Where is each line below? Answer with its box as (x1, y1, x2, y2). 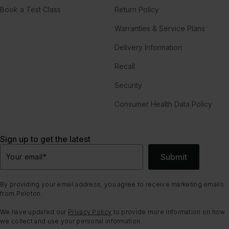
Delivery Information (114, 42, 182, 52)
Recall (114, 61, 135, 71)
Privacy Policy (68, 208, 112, 216)
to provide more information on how (111, 208, 225, 216)
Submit (161, 151, 187, 162)
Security (114, 80, 142, 89)
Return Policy (114, 5, 159, 14)
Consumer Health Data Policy (114, 99, 212, 108)
